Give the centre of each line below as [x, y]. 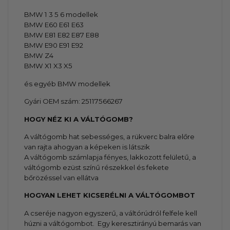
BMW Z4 [39, 56]
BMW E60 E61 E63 [54, 25]
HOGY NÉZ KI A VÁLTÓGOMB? [79, 119]
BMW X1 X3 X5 [49, 66]
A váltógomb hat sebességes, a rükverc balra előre [110, 136]
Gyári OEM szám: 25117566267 [74, 101]
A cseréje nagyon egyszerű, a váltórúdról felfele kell [111, 213]
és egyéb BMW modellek [68, 83]
